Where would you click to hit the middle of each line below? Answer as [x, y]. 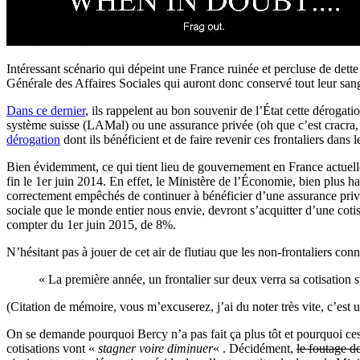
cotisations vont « [52, 348]
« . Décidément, [255, 348]
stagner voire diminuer [155, 348]
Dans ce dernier [46, 110]
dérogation [33, 139]
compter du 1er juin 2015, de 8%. [91, 224]
